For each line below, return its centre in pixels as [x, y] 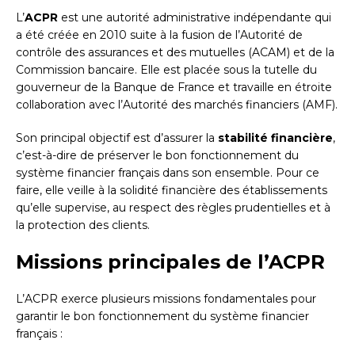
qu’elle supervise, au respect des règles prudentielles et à [173, 207]
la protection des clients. [83, 225]
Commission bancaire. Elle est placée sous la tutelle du [166, 69]
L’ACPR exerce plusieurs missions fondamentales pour [166, 298]
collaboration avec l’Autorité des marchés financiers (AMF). [177, 104]
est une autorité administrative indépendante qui [195, 17]
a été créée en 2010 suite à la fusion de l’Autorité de [159, 34]
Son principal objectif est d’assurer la [117, 137]
